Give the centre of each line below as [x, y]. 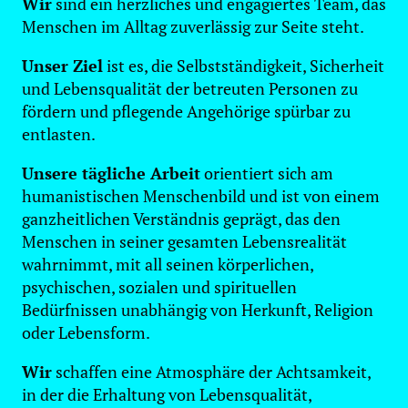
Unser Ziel [62, 66]
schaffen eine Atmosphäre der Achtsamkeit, [211, 372]
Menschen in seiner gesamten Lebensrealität [184, 242]
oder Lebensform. [86, 333]
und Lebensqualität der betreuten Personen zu [190, 89]
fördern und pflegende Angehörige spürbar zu [186, 112]
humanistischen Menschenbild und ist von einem [201, 196]
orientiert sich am [267, 173]
